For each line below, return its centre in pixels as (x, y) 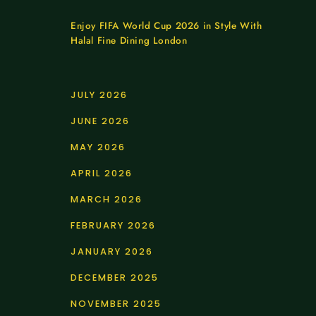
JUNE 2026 (100, 121)
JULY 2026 (99, 95)
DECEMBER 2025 (115, 278)
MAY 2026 (98, 147)
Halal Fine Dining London (129, 41)
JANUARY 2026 (112, 252)
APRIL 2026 (102, 174)
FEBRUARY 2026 (113, 226)
